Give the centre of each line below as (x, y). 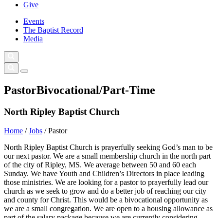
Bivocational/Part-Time (96, 90)
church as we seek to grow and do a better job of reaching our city (105, 191)
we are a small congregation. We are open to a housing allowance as (108, 208)
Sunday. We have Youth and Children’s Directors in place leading (104, 173)
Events (34, 21)
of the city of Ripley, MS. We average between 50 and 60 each (100, 164)
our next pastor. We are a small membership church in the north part (107, 156)
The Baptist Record (53, 30)
